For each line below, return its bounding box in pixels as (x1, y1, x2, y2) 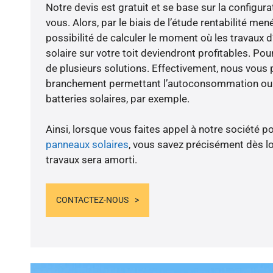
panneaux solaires (45, 138, 129, 151)
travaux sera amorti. (45, 154, 137, 166)
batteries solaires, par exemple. (45, 93, 190, 105)
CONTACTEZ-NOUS (55, 194, 129, 205)
